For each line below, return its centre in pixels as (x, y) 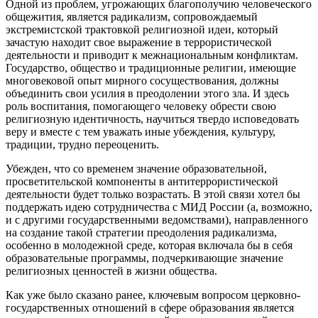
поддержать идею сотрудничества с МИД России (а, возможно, (159, 207)
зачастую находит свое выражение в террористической (139, 42)
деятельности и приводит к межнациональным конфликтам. (152, 55)
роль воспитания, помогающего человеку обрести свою (141, 106)
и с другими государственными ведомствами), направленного (157, 219)
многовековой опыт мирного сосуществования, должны (142, 80)
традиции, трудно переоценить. (82, 144)
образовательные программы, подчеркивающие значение (144, 258)
